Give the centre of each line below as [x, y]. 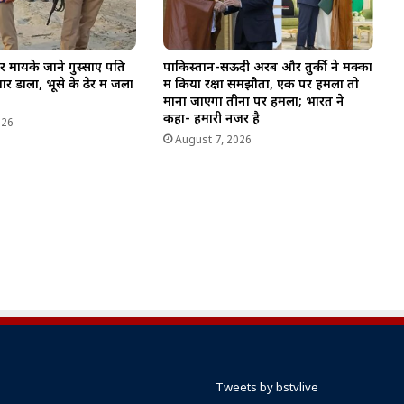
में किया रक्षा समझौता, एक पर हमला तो [261, 85]
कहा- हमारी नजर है [211, 119]
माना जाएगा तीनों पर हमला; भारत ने [253, 102]
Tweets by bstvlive [267, 388]
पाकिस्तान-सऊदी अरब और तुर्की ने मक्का [267, 68]
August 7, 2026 [213, 140]
